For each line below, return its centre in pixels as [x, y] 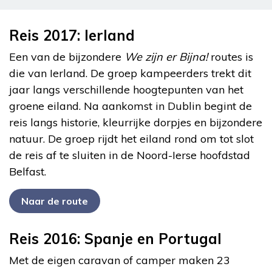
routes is [230, 56]
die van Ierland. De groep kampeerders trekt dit [130, 73]
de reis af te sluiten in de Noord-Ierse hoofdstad [130, 155]
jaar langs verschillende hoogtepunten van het [126, 89]
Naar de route [55, 201]
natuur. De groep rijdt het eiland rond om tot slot [131, 138]
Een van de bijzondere [67, 56]
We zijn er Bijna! [166, 56]
